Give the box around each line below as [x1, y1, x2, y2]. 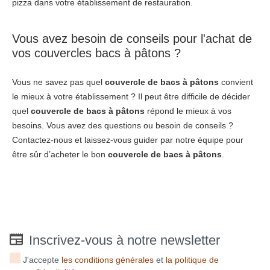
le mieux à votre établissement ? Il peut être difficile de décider [12, 92, 250, 102]
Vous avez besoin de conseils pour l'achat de [12, 32, 252, 46]
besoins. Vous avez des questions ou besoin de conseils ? [12, 121, 233, 131]
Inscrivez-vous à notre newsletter [29, 233, 220, 248]
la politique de [166, 255, 219, 265]
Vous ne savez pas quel [12, 77, 105, 87]
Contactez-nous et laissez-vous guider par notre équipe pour [12, 135, 243, 145]
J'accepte [23, 255, 62, 265]
